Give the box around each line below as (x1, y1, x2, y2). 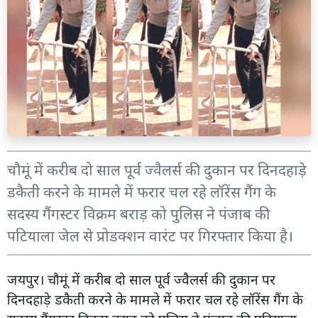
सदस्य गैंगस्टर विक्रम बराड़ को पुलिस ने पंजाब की (7, 203, 270, 224)
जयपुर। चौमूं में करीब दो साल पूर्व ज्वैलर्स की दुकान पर (7, 269, 275, 289)
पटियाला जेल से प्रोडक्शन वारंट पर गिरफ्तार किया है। (7, 225, 293, 246)
